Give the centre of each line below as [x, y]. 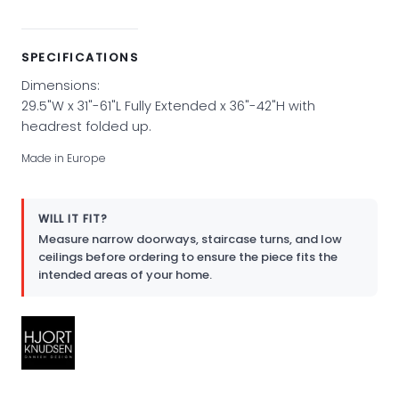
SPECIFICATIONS [80, 57]
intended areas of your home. [125, 274]
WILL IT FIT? [73, 218]
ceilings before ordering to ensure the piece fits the [188, 256]
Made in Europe [64, 158]
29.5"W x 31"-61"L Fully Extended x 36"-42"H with [168, 106]
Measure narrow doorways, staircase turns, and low [190, 239]
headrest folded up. [86, 126]
